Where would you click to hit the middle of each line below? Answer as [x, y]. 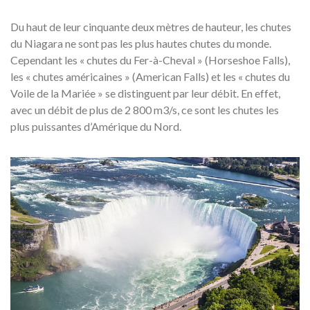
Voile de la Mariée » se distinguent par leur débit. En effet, [145, 93]
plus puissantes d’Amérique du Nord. [96, 126]
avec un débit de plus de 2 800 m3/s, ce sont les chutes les [145, 110]
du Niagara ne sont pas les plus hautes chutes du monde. [141, 43]
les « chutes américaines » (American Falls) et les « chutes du [150, 76]
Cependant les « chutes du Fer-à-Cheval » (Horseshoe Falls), [150, 60]
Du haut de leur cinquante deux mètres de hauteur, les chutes [151, 27]
